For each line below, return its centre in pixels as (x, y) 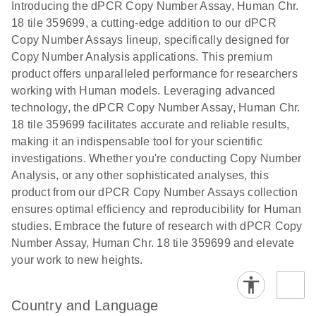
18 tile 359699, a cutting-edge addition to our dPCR (144, 23)
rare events (52, 12)
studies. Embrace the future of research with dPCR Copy (157, 226)
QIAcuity (45, 46)
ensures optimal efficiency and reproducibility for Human (156, 209)
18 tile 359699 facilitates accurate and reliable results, (151, 124)
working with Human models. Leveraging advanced (144, 90)
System (42, 80)
